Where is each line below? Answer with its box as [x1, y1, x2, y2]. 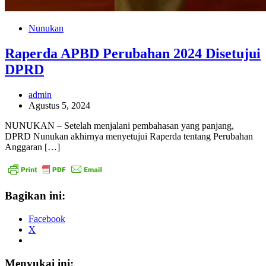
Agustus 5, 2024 [28, 100, 90, 110]
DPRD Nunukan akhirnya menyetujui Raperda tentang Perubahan [5, 131, 253, 141]
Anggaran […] [5, 141, 60, 152]
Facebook [28, 214, 65, 224]
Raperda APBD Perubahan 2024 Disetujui [5, 45, 261, 61]
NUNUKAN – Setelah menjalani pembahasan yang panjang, [5, 120, 234, 131]
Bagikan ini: [5, 189, 65, 202]
